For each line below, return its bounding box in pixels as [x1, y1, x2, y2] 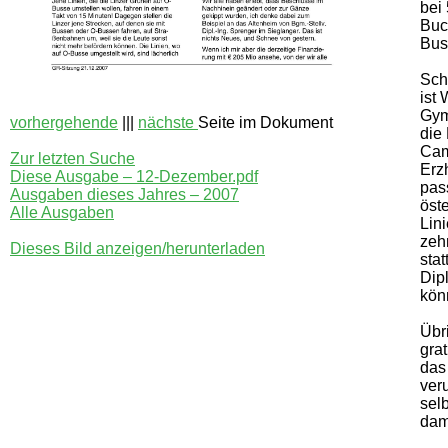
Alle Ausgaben [10, 203, 114, 221]
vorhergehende [10, 113, 118, 131]
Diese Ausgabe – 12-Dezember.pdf [10, 167, 258, 185]
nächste [138, 113, 198, 131]
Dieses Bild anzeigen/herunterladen [10, 239, 265, 257]
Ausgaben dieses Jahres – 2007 [10, 185, 239, 203]
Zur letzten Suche [10, 149, 135, 167]
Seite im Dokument [198, 113, 333, 131]
